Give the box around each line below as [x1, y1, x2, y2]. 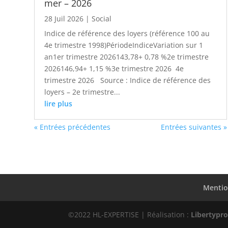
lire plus [44, 98, 73, 108]
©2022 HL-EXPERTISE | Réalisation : [68, 209, 191, 219]
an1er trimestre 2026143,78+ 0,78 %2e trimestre [44, 51, 209, 62]
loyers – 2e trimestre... [44, 87, 121, 97]
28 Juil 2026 [44, 13, 84, 23]
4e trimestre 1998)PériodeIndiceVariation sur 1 [44, 40, 204, 50]
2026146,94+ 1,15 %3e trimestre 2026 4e [44, 63, 184, 73]
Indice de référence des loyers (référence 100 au [44, 28, 210, 38]
